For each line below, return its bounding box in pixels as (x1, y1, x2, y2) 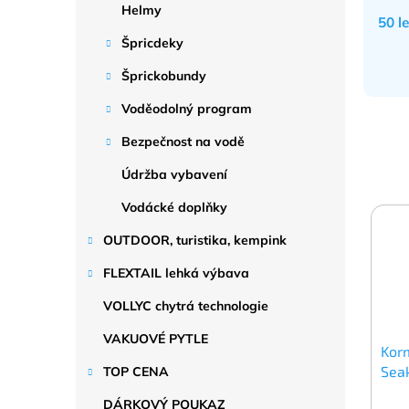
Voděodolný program (121, 100, 252, 117)
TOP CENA (103, 363, 169, 380)
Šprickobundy (121, 68, 206, 84)
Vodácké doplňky (121, 199, 227, 215)
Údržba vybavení (121, 166, 227, 183)
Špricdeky (121, 35, 184, 51)
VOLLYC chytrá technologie (103, 298, 268, 314)
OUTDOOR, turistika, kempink (103, 232, 287, 248)
